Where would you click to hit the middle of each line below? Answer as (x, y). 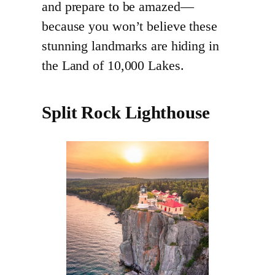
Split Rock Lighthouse (126, 113)
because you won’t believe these (130, 27)
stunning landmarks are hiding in (130, 46)
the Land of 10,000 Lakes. (113, 66)
